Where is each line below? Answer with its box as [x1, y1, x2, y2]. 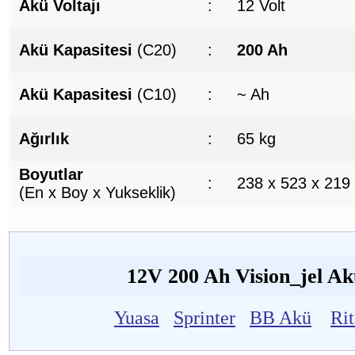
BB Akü [250, 307, 311, 329]
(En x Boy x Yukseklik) [18, 183, 176, 201]
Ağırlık [18, 129, 69, 147]
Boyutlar [18, 165, 83, 183]
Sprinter [174, 307, 235, 329]
